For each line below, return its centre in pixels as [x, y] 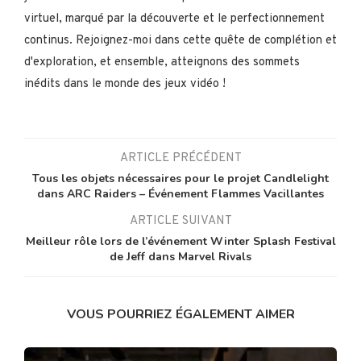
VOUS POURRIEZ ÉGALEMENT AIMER [180, 315]
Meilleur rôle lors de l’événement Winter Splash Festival [180, 242]
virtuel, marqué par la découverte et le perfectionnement [174, 19]
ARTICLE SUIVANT [180, 222]
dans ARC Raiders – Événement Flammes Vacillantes [180, 194]
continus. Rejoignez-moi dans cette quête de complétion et [180, 41]
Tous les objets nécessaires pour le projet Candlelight [180, 179]
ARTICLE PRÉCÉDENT [180, 159]
